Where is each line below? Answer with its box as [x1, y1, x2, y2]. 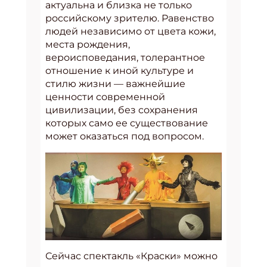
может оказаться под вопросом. [45, 130, 204, 142]
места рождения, [45, 38, 130, 50]
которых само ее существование [45, 117, 208, 129]
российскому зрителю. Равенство [45, 12, 214, 24]
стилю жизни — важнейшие [45, 77, 185, 89]
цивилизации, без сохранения [45, 104, 198, 116]
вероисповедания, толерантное [45, 51, 205, 63]
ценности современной [45, 91, 165, 103]
